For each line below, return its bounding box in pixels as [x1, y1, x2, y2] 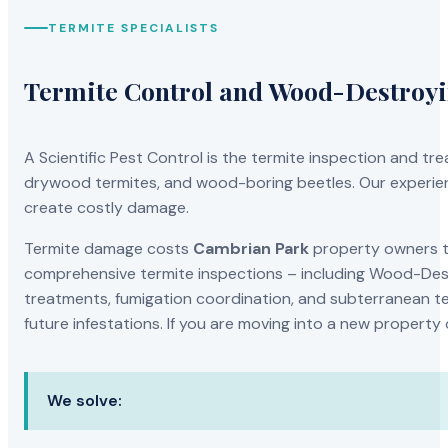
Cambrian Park [193, 238, 310, 260]
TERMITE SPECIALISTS [48, 19, 220, 36]
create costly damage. [24, 197, 190, 219]
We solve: [46, 390, 122, 412]
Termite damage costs [24, 238, 194, 260]
